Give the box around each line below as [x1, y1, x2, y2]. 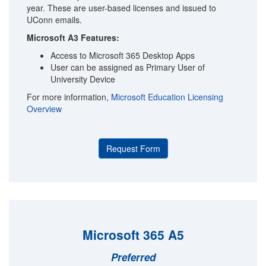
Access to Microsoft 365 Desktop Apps [50, 49, 195, 61]
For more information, [27, 91, 111, 103]
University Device [50, 73, 115, 85]
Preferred [110, 250, 156, 264]
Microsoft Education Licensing [111, 91, 223, 103]
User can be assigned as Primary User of [50, 61, 205, 73]
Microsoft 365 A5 [82, 226, 184, 243]
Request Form [106, 142, 160, 154]
